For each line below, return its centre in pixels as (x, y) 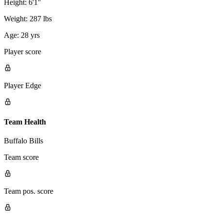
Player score (23, 51)
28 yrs (30, 35)
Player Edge (23, 85)
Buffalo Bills (23, 141)
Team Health (25, 122)
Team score (21, 157)
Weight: (16, 18)
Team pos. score (29, 191)
